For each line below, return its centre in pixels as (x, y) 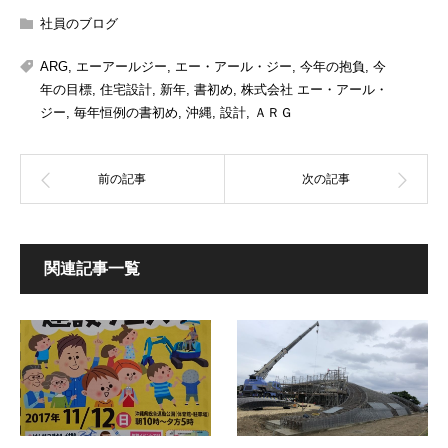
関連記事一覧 (92, 269)
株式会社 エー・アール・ (314, 90)
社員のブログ (79, 24)
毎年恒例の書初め (126, 113)
